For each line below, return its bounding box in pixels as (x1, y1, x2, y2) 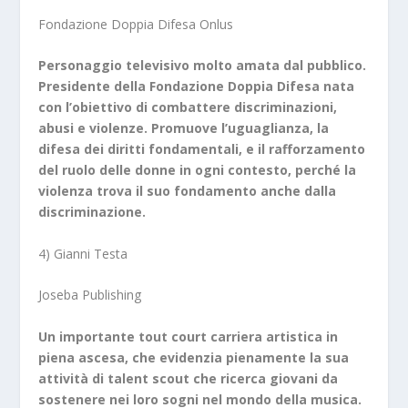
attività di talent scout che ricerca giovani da (38, 369, 339, 387)
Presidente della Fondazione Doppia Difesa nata (38, 77, 355, 96)
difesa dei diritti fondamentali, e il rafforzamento (38, 140, 366, 158)
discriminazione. (38, 203, 147, 221)
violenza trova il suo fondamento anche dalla (38, 182, 337, 200)
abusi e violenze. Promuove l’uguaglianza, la (38, 119, 330, 138)
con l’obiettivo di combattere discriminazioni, (38, 98, 338, 117)
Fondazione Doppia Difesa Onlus (38, 15, 234, 34)
